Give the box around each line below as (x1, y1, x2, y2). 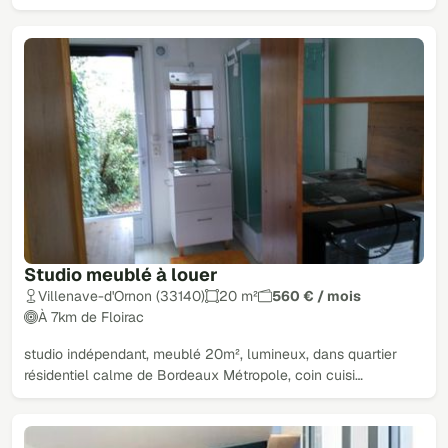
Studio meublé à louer (24, 262, 218, 286)
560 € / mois (272, 286, 361, 305)
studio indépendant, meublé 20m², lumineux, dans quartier (24, 344, 397, 363)
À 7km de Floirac (38, 307, 144, 326)
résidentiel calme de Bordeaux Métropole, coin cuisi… (24, 365, 363, 384)
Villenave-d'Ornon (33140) (38, 286, 205, 305)
